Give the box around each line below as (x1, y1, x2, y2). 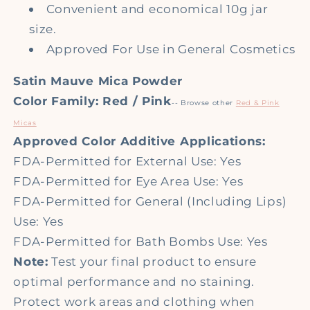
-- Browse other (171, 98, 236, 107)
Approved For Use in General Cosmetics (46, 41, 296, 56)
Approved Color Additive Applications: (13, 133, 266, 148)
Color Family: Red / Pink (13, 93, 172, 108)
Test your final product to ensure (48, 253, 257, 268)
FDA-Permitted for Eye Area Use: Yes (13, 173, 244, 188)
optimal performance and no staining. (13, 273, 255, 289)
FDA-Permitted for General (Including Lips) (13, 193, 287, 208)
